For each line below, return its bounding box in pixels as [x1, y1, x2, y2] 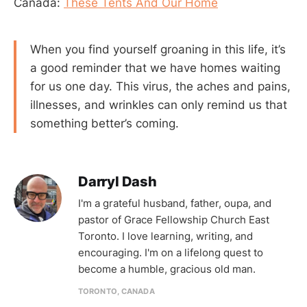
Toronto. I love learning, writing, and [78, 229, 253, 243]
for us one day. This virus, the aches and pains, [30, 79, 291, 93]
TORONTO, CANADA [78, 286, 155, 296]
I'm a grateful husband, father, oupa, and [78, 196, 271, 210]
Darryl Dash [78, 173, 157, 190]
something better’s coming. [30, 116, 179, 130]
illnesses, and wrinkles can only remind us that [30, 97, 287, 112]
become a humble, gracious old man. [78, 262, 256, 275]
